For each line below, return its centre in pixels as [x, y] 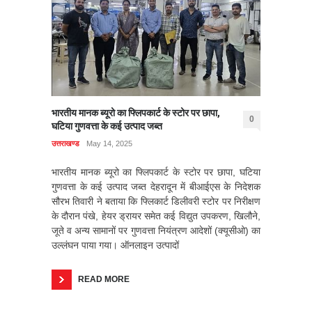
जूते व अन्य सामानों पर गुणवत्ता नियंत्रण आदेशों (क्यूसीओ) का [156, 230]
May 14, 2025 [109, 143]
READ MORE [104, 279]
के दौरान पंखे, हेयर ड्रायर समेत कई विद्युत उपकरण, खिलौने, [156, 216]
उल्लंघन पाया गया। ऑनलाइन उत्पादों [115, 245]
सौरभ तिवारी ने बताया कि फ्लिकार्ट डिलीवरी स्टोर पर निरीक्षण [156, 201]
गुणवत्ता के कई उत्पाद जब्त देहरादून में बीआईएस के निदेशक [156, 186]
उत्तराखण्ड [65, 143]
